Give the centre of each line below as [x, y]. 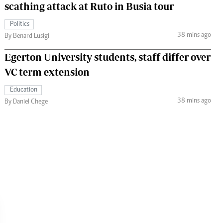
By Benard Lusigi [27, 36]
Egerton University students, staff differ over [108, 57]
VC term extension [47, 72]
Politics [20, 24]
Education [24, 90]
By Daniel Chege [26, 102]
